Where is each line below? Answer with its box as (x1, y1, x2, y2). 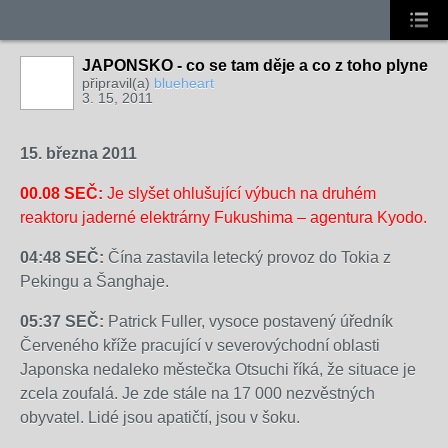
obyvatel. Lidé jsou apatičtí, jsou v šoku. (20, 409, 300, 426)
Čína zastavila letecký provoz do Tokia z (104, 249, 391, 266)
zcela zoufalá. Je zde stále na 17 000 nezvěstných (20, 385, 375, 402)
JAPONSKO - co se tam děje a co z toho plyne (82, 57, 428, 74)
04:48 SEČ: (20, 249, 104, 266)
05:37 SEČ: (20, 313, 104, 330)
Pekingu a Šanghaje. (20, 273, 169, 290)
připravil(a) (82, 75, 154, 91)
